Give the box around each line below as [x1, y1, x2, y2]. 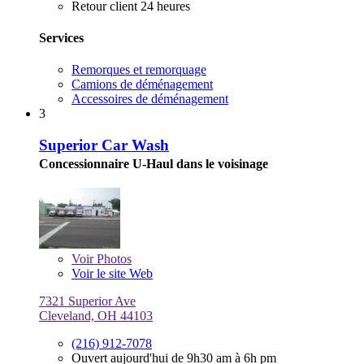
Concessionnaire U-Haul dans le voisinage [39, 156, 268, 171]
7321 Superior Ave [39, 293, 136, 308]
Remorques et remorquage [71, 63, 206, 77]
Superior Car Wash [39, 136, 169, 154]
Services [39, 30, 84, 45]
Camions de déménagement [71, 77, 213, 92]
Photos [93, 251, 132, 266]
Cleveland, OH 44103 [39, 308, 153, 323]
